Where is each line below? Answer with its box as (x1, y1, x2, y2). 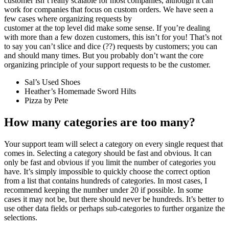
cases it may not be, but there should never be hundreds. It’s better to (4, 195, 224, 204)
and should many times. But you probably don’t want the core (4, 51, 203, 60)
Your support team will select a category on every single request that (4, 140, 223, 149)
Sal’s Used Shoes (25, 78, 80, 87)
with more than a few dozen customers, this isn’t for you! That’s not (4, 33, 222, 42)
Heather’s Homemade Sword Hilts (25, 87, 136, 96)
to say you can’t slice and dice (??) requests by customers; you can (4, 42, 217, 51)
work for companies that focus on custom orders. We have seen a (4, 5, 213, 14)
